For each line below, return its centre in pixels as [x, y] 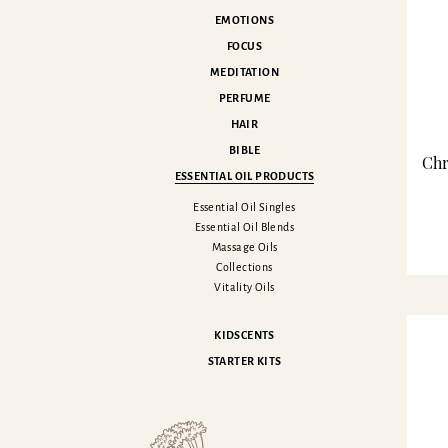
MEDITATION [244, 72]
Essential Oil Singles [244, 207]
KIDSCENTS [244, 335]
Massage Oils [244, 247]
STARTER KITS [244, 361]
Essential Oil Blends [244, 227]
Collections [244, 267]
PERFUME [244, 98]
